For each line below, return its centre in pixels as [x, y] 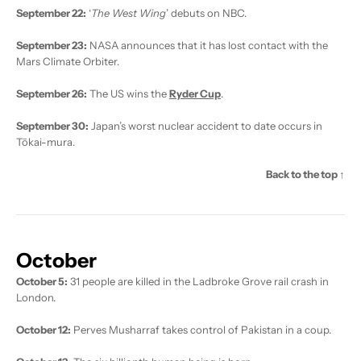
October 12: [44, 330]
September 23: [52, 46]
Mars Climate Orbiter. [68, 62]
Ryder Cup [195, 94]
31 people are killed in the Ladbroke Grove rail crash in [198, 282]
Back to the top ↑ [305, 174]
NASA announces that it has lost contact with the [207, 46]
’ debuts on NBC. [206, 13]
